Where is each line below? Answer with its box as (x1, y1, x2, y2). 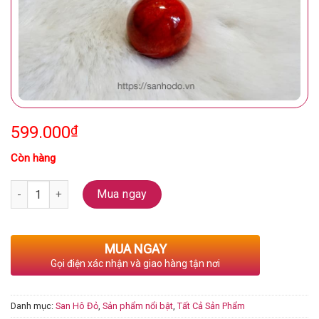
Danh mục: (11, 300, 56, 311)
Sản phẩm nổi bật (103, 300, 173, 311)
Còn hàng (11, 151, 56, 164)
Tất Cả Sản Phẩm (177, 300, 245, 311)
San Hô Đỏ (56, 300, 98, 311)
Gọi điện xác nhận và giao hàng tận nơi (51, 257, 220, 269)
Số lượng (10, 182, 51, 194)
